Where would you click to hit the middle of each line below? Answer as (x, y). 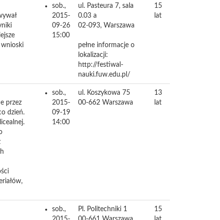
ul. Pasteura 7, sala (106, 6)
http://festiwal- (101, 65)
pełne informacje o (106, 45)
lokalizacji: (93, 55)
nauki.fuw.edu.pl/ (104, 75)
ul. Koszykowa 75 (104, 93)
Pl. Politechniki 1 (103, 209)
